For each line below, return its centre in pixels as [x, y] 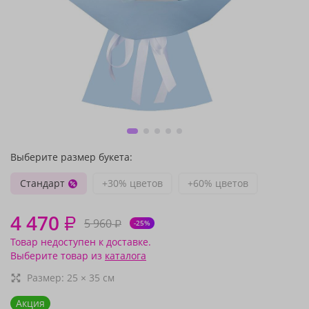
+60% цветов [218, 183]
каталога [126, 256]
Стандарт [42, 183]
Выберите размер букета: [71, 157]
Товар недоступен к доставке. [81, 242]
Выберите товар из [58, 256]
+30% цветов [132, 183]
